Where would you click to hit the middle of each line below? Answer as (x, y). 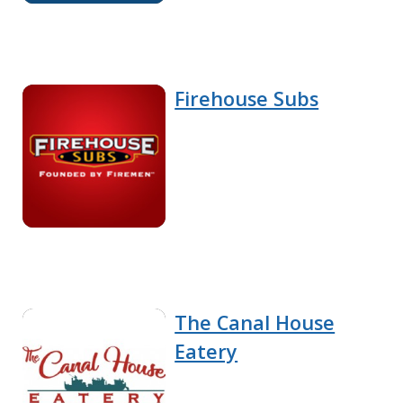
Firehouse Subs (247, 98)
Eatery (206, 351)
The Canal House (255, 322)
